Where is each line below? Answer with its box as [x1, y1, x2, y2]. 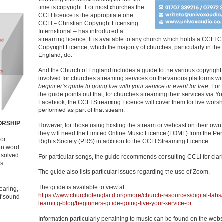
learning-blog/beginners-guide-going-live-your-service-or [38, 200, 192, 207]
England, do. [38, 52, 72, 58]
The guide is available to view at [38, 184, 124, 191]
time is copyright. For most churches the [38, 4, 144, 11]
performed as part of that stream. [38, 107, 125, 113]
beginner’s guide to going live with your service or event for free [38, 83, 208, 90]
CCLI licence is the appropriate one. [38, 12, 135, 19]
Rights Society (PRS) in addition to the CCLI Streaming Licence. [38, 138, 210, 145]
